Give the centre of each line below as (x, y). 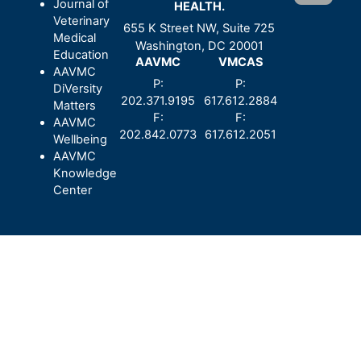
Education (81, 54)
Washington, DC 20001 (199, 46)
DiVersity (77, 88)
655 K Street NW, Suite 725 (199, 29)
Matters (74, 105)
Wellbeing (80, 139)
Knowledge (85, 173)
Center (72, 190)
